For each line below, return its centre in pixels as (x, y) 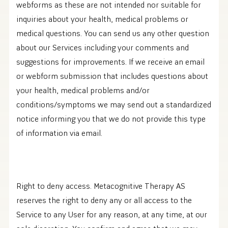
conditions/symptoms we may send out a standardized (114, 105)
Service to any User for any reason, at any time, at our (112, 215)
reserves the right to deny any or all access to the (104, 200)
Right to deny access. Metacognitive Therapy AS (101, 186)
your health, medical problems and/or (83, 90)
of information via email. (59, 133)
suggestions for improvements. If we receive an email (110, 62)
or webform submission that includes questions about (112, 76)
